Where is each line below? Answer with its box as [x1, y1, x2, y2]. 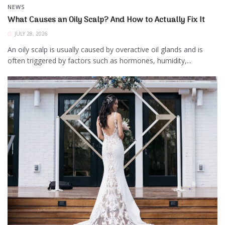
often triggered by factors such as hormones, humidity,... [8, 56, 191, 66]
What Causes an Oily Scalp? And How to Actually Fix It [8, 14, 205, 27]
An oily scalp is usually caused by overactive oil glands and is [8, 45, 203, 55]
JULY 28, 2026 [13, 30, 48, 38]
